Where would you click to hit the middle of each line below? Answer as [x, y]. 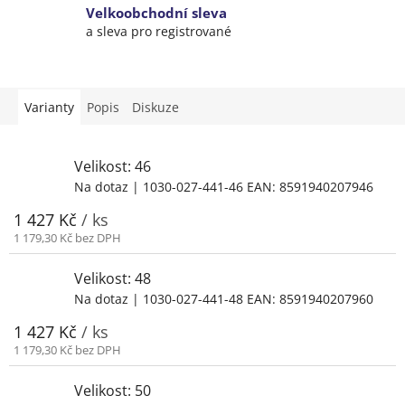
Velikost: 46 [113, 166]
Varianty [49, 107]
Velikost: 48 [113, 278]
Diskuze [155, 107]
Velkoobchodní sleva [156, 14]
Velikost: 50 [113, 390]
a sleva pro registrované [159, 32]
